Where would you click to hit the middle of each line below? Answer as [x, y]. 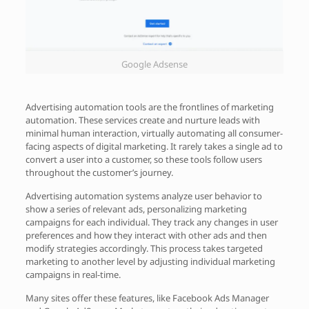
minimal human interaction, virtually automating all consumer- [154, 133]
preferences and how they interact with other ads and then [146, 235]
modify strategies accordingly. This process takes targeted [144, 248]
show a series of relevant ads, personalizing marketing [136, 209]
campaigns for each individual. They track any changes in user [151, 222]
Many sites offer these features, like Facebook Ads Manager [147, 298]
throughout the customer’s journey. [99, 172]
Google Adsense [154, 64]
